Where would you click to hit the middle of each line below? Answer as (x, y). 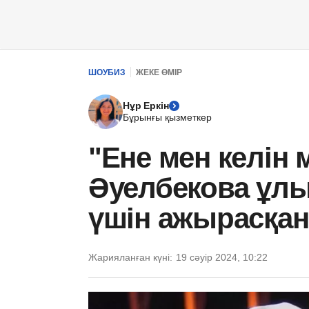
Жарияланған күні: (130, 257)
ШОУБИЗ (107, 72)
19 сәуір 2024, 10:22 (222, 257)
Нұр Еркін (146, 106)
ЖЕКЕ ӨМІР (159, 72)
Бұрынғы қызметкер (167, 117)
